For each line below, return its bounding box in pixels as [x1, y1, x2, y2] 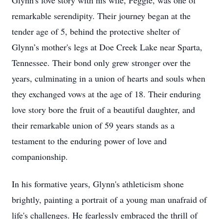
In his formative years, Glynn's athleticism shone [12, 178, 184, 190]
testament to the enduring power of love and [12, 135, 167, 147]
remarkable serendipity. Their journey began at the [12, 10, 191, 22]
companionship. [12, 151, 68, 162]
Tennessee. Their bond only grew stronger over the [12, 57, 191, 68]
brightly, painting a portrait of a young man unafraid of [12, 194, 207, 205]
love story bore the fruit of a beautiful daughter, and [12, 104, 195, 115]
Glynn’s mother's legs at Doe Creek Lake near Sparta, [12, 41, 202, 53]
